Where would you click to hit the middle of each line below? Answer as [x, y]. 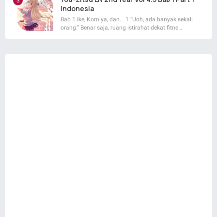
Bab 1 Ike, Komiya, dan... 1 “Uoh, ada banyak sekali [127, 20]
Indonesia [77, 9]
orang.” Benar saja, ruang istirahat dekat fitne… [121, 28]
